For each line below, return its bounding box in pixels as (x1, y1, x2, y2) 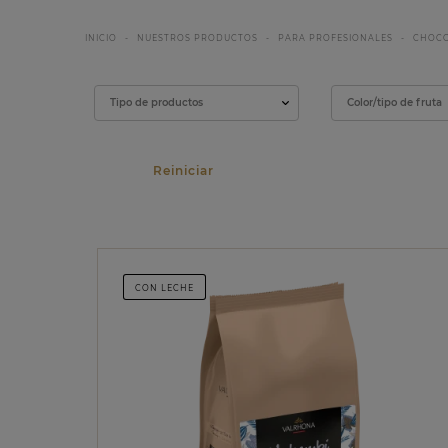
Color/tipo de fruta (347, 96, 443, 109)
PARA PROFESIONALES (277, 33, 393, 43)
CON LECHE (135, 283, 194, 293)
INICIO (84, 33, 117, 43)
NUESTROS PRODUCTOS (136, 33, 258, 43)
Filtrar (93, 83, 140, 102)
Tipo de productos (109, 96, 203, 109)
